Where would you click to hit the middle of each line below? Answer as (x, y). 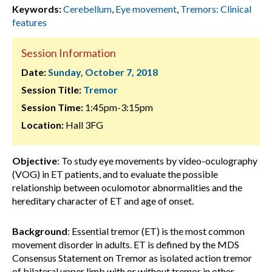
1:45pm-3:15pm (118, 107)
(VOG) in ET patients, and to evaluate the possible (115, 174)
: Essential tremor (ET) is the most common (156, 231)
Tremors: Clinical (216, 9)
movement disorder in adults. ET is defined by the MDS (126, 244)
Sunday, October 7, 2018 (103, 72)
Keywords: (37, 9)
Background (40, 231)
